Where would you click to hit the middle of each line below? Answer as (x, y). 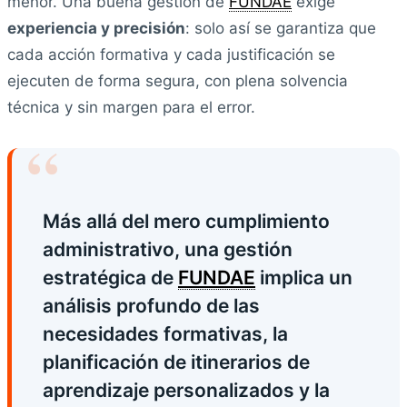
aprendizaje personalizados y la (186, 391)
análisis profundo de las (151, 306)
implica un (304, 278)
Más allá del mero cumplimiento (186, 222)
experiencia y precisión (96, 29)
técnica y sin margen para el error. (131, 108)
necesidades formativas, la (165, 334)
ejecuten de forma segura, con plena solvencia (178, 81)
